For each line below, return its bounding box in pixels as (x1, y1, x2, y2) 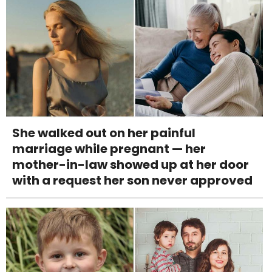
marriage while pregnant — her (12, 140, 206, 157)
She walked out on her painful (12, 124, 195, 141)
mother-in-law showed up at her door (12, 155, 249, 173)
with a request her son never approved (12, 171, 253, 189)
